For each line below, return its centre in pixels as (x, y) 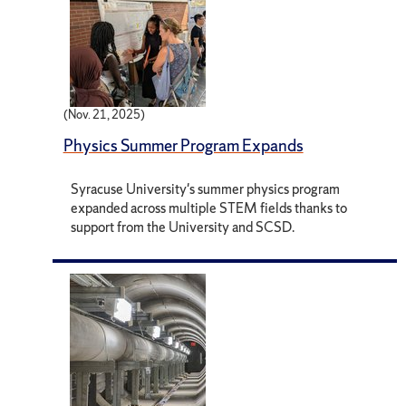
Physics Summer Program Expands (183, 146)
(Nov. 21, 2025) (104, 115)
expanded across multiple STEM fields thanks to (209, 208)
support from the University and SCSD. (183, 227)
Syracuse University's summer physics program (206, 189)
